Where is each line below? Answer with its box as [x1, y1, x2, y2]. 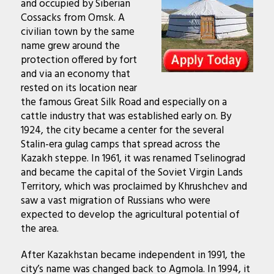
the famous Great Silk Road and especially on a [20, 94, 227, 111]
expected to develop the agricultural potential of [20, 207, 240, 224]
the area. [20, 221, 59, 238]
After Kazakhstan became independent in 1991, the [20, 247, 245, 264]
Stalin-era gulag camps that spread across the [20, 136, 220, 154]
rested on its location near [20, 80, 137, 97]
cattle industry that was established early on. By [20, 108, 231, 125]
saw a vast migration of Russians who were [20, 193, 210, 210]
